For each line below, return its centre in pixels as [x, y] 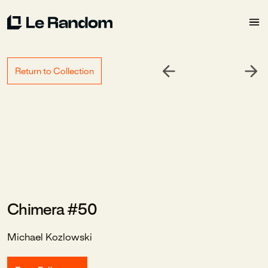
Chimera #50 [52, 211]
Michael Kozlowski [50, 237]
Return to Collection [54, 72]
